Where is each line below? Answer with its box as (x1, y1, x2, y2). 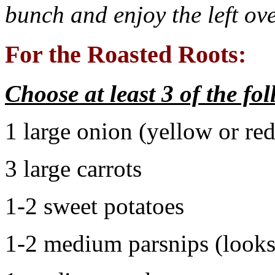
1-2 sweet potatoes (5, 193, 184, 220)
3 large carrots (5, 155, 142, 182)
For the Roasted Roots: (5, 40, 246, 68)
